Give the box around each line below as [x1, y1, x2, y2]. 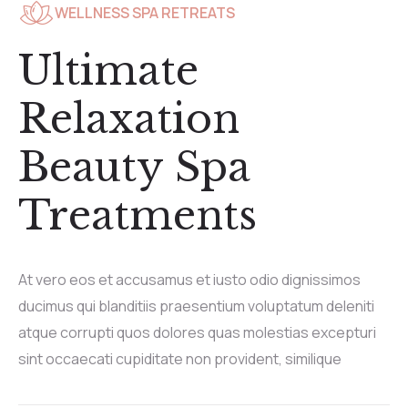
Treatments [18, 190, 257, 241]
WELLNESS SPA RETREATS [55, 2, 235, 23]
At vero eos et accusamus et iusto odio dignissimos [18, 270, 361, 291]
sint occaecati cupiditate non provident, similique [18, 349, 342, 370]
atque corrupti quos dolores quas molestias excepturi [18, 322, 376, 343]
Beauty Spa [18, 142, 250, 193]
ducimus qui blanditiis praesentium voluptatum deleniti [18, 296, 374, 317]
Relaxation [18, 94, 240, 145]
